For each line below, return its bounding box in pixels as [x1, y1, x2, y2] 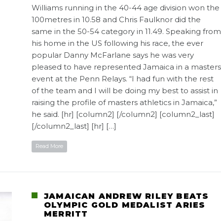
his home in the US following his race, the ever [32, 38, 203, 48]
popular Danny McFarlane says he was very [32, 50, 194, 60]
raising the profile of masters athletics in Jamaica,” [32, 97, 217, 107]
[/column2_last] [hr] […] [32, 121, 116, 131]
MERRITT [44, 209, 88, 219]
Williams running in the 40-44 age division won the [32, 2, 220, 12]
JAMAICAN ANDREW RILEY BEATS [44, 191, 209, 201]
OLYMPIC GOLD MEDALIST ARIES [44, 200, 206, 210]
